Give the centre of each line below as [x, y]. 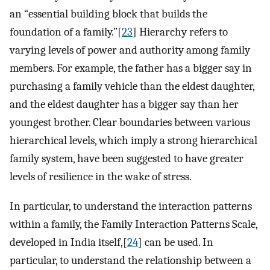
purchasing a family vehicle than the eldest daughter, [132, 86]
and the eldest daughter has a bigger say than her [124, 105]
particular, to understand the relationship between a [130, 260]
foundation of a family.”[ [66, 32]
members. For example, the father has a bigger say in [131, 68]
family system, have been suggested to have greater [127, 159]
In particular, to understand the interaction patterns [131, 206]
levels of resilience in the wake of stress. [101, 177]
